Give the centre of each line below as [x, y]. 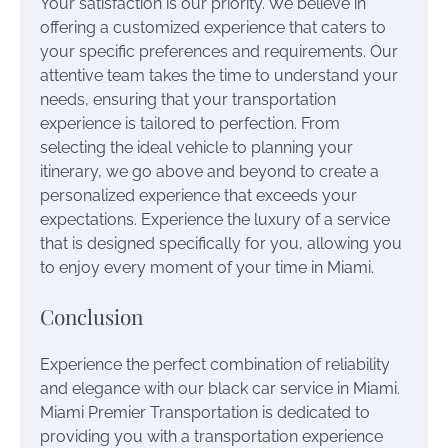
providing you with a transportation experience [211, 436]
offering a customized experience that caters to [213, 27]
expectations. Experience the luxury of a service [215, 219]
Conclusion [91, 315]
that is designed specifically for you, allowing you [221, 243]
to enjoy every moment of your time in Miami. [207, 267]
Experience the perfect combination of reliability [215, 364]
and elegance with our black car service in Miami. [220, 388]
